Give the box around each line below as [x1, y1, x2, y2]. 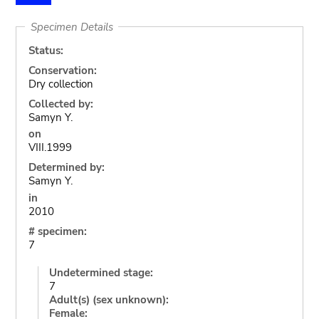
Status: [28, 43, 63, 58]
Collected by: [28, 96, 93, 111]
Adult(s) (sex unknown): [48, 292, 169, 307]
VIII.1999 [28, 140, 72, 155]
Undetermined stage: [48, 265, 153, 280]
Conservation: [28, 63, 97, 78]
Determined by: [28, 160, 105, 174]
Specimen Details [30, 19, 113, 34]
